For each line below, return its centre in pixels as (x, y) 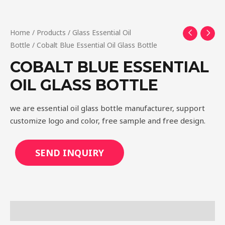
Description (32, 211)
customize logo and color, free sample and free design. (108, 120)
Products (51, 32)
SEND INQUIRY (70, 152)
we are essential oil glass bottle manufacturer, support (107, 108)
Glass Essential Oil (102, 32)
